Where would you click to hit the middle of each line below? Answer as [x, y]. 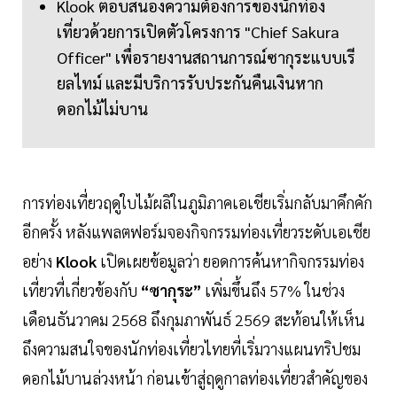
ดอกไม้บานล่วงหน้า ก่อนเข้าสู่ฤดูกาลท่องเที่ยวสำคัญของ [195, 378]
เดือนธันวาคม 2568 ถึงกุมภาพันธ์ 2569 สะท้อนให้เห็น [194, 320]
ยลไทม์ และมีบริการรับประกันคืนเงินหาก [190, 83]
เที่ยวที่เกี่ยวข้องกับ [82, 291]
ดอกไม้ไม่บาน [102, 109]
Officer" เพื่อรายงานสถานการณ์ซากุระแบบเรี [206, 58]
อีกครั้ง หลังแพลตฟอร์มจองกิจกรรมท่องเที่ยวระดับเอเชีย [196, 232]
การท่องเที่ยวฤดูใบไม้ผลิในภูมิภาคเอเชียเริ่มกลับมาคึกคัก [197, 203]
